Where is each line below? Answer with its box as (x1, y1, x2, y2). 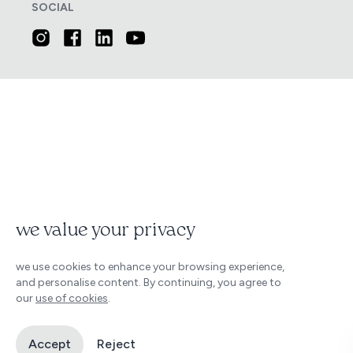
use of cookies (35, 292, 108, 305)
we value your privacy (16, 221, 195, 240)
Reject (97, 336, 136, 351)
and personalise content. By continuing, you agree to (16, 276, 281, 289)
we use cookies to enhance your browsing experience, (16, 260, 284, 273)
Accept (28, 336, 71, 351)
